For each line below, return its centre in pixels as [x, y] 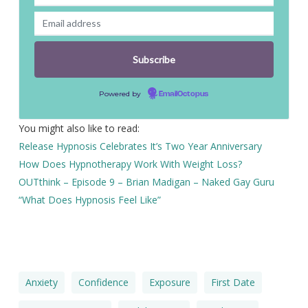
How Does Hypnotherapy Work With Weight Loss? [130, 164]
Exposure [169, 282]
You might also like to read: [79, 128]
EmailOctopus [183, 94]
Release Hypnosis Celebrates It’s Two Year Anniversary [140, 146]
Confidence [103, 282]
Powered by [121, 94]
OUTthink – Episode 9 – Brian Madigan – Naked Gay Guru [146, 182]
